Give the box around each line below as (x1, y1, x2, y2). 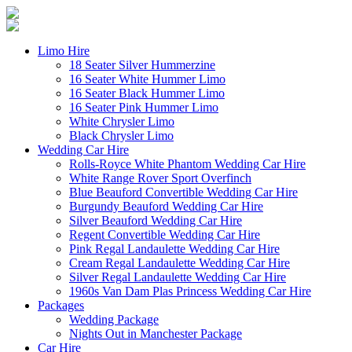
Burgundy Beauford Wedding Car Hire (69, 200, 263, 213)
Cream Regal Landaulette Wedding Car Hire (69, 256, 290, 269)
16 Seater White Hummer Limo (69, 72, 225, 86)
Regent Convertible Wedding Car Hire (69, 228, 260, 241)
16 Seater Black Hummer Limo (69, 86, 225, 100)
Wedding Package (69, 313, 159, 326)
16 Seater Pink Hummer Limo (69, 101, 218, 114)
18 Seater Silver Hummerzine (69, 58, 215, 71)
